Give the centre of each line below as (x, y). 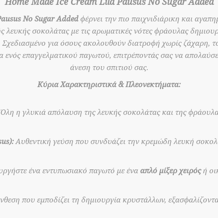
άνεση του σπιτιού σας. (109, 68)
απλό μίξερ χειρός (171, 171)
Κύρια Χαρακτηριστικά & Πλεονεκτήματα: (109, 85)
